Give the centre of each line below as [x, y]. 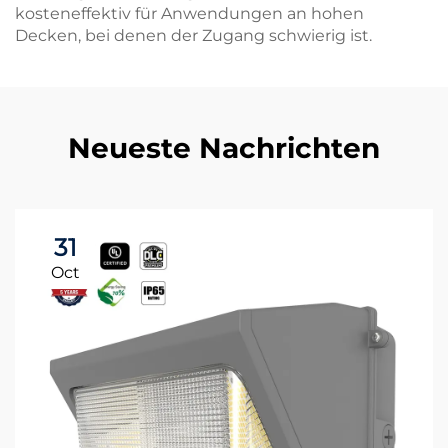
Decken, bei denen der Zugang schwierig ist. [193, 35]
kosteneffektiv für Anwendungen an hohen [189, 13]
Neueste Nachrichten [224, 148]
